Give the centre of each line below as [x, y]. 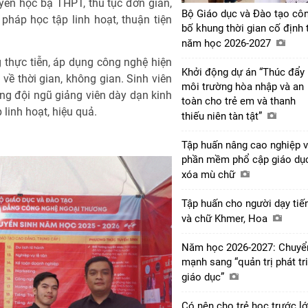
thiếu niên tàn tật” [223, 116]
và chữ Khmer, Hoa [226, 218]
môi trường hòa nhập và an [243, 86]
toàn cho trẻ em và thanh [239, 101]
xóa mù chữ [210, 174]
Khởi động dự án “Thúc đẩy [243, 72]
